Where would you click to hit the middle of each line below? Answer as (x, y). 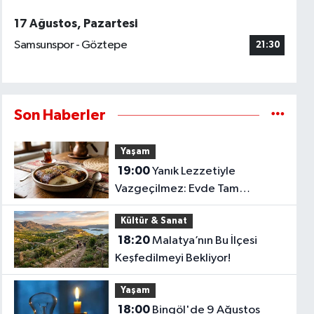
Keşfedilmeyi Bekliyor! (172, 259)
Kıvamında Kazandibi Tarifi (183, 207)
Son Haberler (60, 115)
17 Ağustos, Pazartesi (76, 23)
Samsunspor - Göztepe (71, 46)
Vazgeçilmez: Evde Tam (177, 189)
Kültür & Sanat (153, 221)
